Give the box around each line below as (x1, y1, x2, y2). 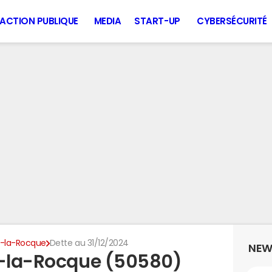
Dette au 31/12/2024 (49, 239, 129, 247)
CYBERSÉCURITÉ (197, 16, 267, 25)
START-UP (134, 16, 180, 25)
